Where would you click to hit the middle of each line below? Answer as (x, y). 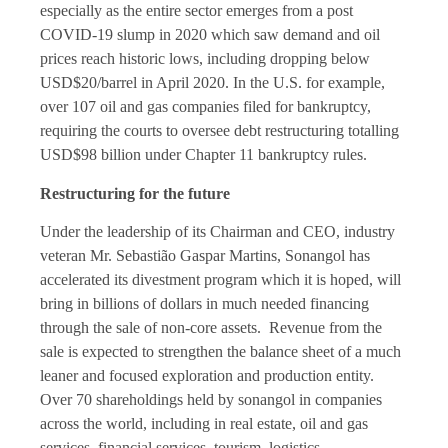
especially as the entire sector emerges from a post (196, 11)
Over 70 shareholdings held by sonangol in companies (211, 399)
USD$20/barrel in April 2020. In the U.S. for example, (212, 83)
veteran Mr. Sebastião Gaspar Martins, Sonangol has (205, 255)
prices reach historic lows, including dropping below (205, 59)
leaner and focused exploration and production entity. (207, 375)
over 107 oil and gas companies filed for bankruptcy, (205, 107)
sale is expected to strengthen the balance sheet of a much (220, 351)
